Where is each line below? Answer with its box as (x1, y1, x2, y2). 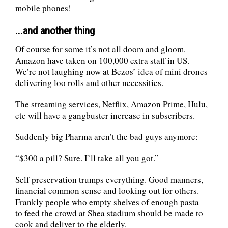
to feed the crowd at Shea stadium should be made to (15, 207, 203, 219)
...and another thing (15, 24, 95, 37)
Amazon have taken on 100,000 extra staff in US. (15, 54, 189, 66)
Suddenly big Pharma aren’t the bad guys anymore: (15, 130, 198, 142)
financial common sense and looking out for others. (15, 184, 199, 196)
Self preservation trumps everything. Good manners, (15, 173, 203, 185)
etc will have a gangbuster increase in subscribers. (15, 109, 195, 121)
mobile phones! (15, 2, 71, 14)
